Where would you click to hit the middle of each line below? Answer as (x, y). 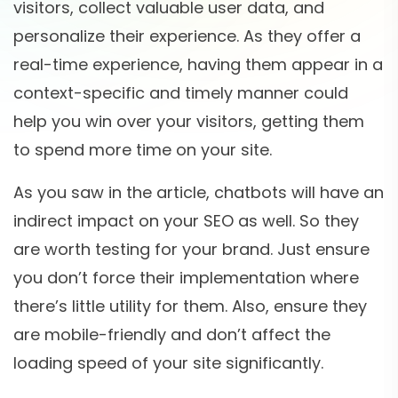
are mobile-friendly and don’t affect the (172, 335)
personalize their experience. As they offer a (187, 36)
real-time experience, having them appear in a (198, 65)
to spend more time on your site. (143, 150)
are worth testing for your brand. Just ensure (191, 250)
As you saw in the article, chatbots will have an (199, 193)
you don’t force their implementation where (186, 278)
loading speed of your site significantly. (168, 363)
